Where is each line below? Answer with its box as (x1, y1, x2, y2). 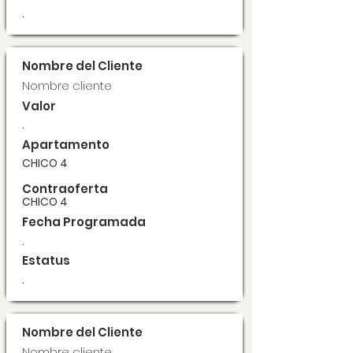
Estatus (22, 252, 70, 269)
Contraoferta (22, 180, 108, 197)
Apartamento (22, 136, 110, 153)
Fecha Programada (22, 214, 146, 230)
